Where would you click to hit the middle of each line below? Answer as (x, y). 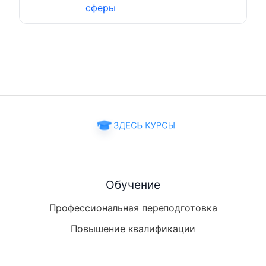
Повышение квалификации (133, 228)
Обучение (133, 184)
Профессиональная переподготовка (133, 208)
